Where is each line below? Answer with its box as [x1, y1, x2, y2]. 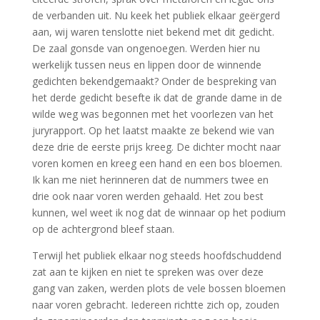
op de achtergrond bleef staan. [31, 222, 174, 236]
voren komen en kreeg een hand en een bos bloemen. [31, 156, 282, 170]
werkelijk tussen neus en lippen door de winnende [31, 58, 261, 71]
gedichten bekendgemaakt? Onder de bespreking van [31, 74, 276, 88]
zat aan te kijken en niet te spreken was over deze [31, 265, 264, 279]
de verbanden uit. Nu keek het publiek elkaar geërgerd [31, 9, 280, 22]
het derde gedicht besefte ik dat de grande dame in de [31, 91, 282, 104]
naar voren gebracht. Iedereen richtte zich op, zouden [31, 298, 279, 311]
